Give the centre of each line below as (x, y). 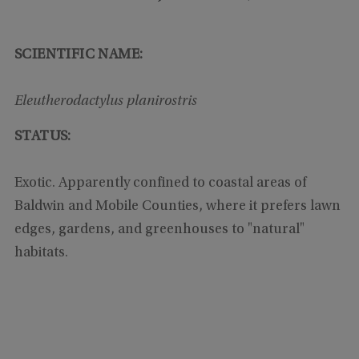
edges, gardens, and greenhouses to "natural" (159, 230)
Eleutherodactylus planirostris (105, 101)
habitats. (41, 253)
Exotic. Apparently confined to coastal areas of (160, 183)
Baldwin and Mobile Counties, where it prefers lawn (177, 206)
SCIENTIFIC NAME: (79, 55)
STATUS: (42, 137)
